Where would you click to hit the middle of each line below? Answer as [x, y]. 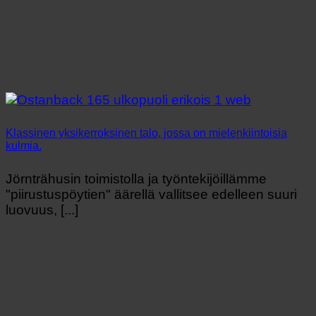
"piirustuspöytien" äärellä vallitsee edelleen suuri [151, 194]
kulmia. [24, 145]
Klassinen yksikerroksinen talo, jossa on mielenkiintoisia [146, 133]
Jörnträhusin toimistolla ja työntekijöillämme [136, 178]
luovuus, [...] [42, 209]
